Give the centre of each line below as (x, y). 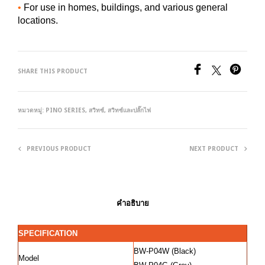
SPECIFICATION (48, 233)
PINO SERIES (65, 110)
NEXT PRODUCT (214, 148)
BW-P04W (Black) (165, 251)
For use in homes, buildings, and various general (125, 7)
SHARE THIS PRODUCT (53, 71)
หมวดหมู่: (32, 110)
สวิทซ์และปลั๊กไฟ (129, 110)
